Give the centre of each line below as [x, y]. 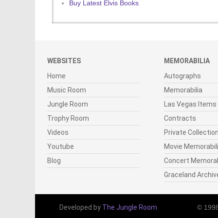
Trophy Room [68, 118]
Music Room [67, 90]
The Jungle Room [129, 207]
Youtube [61, 146]
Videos [58, 132]
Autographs [182, 76]
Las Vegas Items [190, 104]
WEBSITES [64, 61]
